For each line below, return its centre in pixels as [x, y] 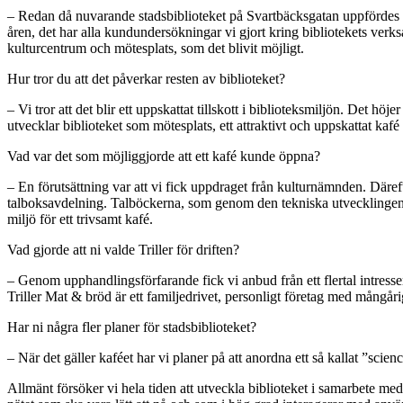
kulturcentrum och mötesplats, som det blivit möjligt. [156, 48]
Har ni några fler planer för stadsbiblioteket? [132, 327]
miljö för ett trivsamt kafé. [80, 219]
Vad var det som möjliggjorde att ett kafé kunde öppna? [164, 156]
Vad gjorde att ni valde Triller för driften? [123, 249]
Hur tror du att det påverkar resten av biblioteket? [146, 78]
